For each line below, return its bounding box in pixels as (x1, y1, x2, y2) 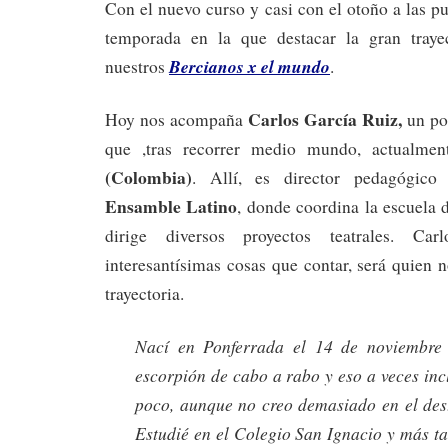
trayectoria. (105, 282, 184, 306)
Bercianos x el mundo (169, 54, 330, 80)
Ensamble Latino (105, 193, 238, 220)
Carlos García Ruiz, (248, 106, 408, 133)
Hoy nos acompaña (105, 108, 249, 132)
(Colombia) (105, 164, 192, 191)
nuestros (105, 55, 169, 79)
